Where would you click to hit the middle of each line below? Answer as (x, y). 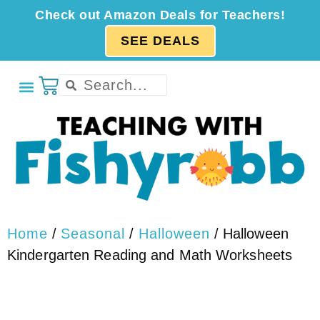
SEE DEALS (160, 41)
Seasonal (93, 234)
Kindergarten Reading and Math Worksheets (150, 255)
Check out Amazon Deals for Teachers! (160, 15)
